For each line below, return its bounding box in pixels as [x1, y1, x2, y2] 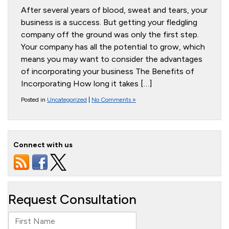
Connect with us [13, 141, 73, 149]
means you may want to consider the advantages [21, 54, 202, 64]
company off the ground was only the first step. [21, 30, 199, 39]
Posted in [21, 96, 47, 103]
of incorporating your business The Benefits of [21, 66, 194, 76]
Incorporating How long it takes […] [21, 79, 152, 88]
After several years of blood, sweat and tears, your [21, 5, 208, 15]
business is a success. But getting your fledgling [21, 17, 197, 27]
